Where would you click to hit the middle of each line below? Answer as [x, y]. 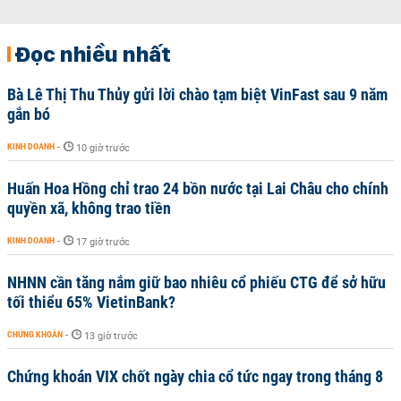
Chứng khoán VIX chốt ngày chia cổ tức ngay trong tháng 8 [195, 376]
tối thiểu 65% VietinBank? [91, 302]
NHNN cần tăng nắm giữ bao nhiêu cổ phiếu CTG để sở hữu [196, 282]
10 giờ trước [103, 148]
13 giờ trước [111, 336]
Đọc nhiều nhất [93, 53]
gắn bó [29, 114]
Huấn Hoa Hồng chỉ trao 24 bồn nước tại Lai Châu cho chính [198, 188]
